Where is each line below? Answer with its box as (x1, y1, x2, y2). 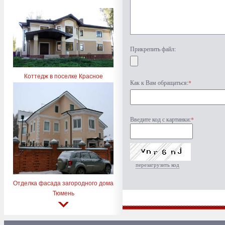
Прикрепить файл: (130, 45, 176, 53)
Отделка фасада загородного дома (13, 178, 114, 187)
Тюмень (52, 188, 74, 197)
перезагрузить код (136, 161, 179, 168)
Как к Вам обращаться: (130, 78, 188, 86)
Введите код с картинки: (130, 115, 191, 123)
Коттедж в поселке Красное (24, 71, 103, 80)
